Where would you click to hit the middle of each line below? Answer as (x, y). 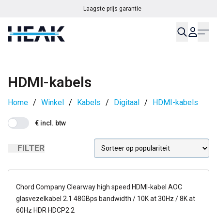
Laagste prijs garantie (112, 9)
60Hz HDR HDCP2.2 (45, 210)
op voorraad (40, 183)
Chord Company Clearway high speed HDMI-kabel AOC (99, 187)
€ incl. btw (50, 123)
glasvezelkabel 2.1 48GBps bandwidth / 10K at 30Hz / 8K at (106, 199)
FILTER (31, 148)
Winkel (53, 102)
